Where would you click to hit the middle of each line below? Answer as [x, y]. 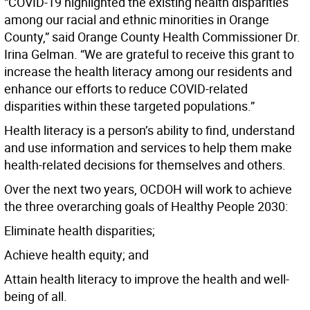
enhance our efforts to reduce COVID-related [126, 89]
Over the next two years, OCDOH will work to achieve [148, 189]
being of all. [36, 297]
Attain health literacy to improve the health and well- [147, 279]
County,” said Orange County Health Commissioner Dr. [152, 37]
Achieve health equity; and [76, 255]
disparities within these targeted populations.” [129, 106]
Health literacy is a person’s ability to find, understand [149, 130]
